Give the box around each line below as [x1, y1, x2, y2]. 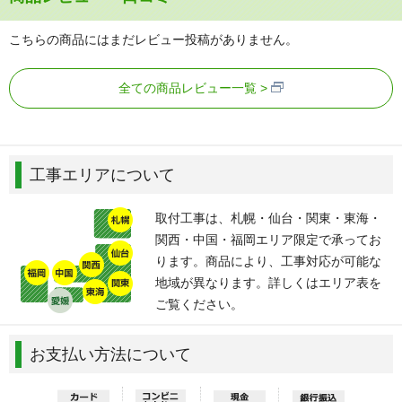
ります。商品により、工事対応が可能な [155, 254, 382, 269]
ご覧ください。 [155, 297, 244, 312]
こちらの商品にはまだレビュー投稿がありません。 [9, 32, 298, 48]
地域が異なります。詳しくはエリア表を [155, 275, 382, 291]
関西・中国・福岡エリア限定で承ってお [155, 232, 382, 248]
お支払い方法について [30, 345, 191, 364]
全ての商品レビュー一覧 [118, 81, 257, 96]
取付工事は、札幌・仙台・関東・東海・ [155, 211, 382, 226]
